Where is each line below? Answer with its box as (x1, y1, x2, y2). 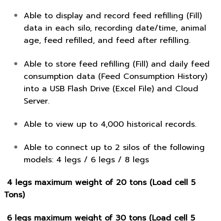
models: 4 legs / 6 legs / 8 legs (24, 154, 149, 166)
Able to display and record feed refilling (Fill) (24, 10, 202, 22)
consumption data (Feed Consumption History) (24, 70, 207, 82)
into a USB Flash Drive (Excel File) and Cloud (24, 82, 198, 95)
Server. (24, 95, 49, 107)
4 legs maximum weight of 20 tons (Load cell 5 (4, 177, 195, 189)
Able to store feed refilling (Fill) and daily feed (24, 58, 210, 70)
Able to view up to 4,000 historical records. (24, 118, 196, 130)
